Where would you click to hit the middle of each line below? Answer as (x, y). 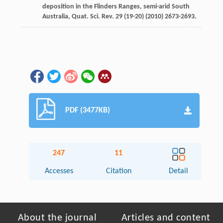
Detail (179, 171)
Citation (118, 171)
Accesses (59, 171)
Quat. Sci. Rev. (93, 16)
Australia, (57, 16)
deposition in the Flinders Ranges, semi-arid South (116, 6)
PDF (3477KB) (88, 110)
